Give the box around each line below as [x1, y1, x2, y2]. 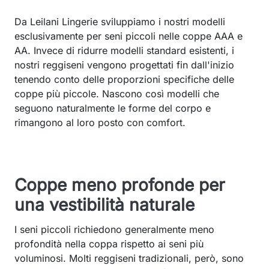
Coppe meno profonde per [14, 175, 225, 196]
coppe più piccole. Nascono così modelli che [14, 88, 219, 100]
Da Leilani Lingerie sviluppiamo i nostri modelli [14, 16, 225, 28]
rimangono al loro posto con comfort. [14, 116, 186, 129]
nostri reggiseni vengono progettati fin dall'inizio [14, 59, 234, 71]
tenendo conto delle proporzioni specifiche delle [14, 73, 234, 86]
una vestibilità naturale [14, 195, 195, 216]
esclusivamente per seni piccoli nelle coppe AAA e [14, 30, 243, 43]
